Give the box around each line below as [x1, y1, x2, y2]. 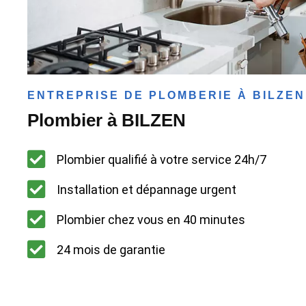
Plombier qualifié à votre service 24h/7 [56, 152, 266, 167]
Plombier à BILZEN [27, 110, 186, 131]
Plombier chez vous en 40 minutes [56, 212, 245, 227]
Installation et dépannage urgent [56, 182, 236, 197]
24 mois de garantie [56, 242, 165, 257]
